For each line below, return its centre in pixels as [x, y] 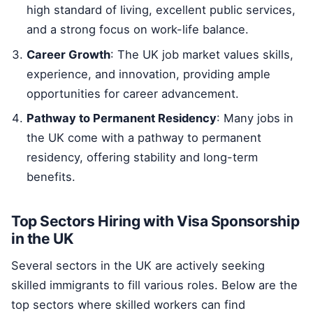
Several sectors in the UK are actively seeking [138, 265]
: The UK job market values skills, [202, 54]
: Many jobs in [255, 118]
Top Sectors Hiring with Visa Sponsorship [155, 221]
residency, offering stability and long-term [143, 158]
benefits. [51, 177]
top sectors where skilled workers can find [128, 304]
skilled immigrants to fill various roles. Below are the [154, 285]
